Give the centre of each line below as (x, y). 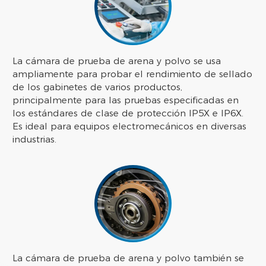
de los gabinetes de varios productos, (98, 87)
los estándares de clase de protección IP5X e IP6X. (128, 113)
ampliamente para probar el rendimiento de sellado (133, 74)
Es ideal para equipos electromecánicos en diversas (130, 126)
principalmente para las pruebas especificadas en (126, 100)
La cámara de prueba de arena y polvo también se (129, 258)
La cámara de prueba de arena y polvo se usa (117, 61)
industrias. (35, 140)
